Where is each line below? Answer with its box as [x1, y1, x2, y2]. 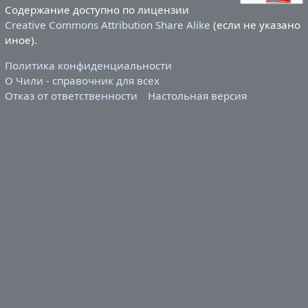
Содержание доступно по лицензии [4, 3, 189, 17]
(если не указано [210, 18, 300, 32]
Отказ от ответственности [4, 89, 137, 103]
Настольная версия [148, 89, 247, 103]
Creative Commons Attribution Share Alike [4, 18, 210, 32]
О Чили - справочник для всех [4, 74, 159, 88]
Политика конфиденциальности [4, 58, 172, 73]
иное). [4, 33, 37, 47]
